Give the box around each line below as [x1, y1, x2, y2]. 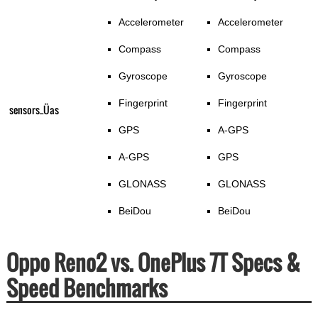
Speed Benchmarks [6, 272, 168, 305]
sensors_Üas [9, 102, 59, 118]
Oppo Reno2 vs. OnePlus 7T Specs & [6, 246, 300, 279]
